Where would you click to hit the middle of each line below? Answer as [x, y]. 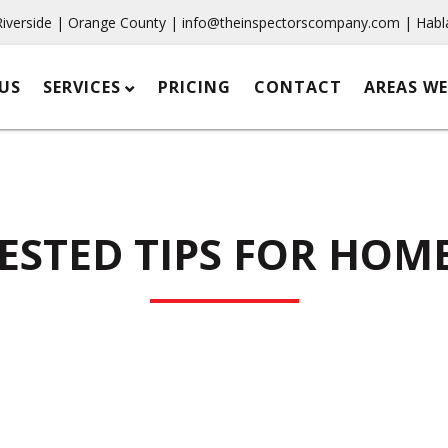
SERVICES [81, 87]
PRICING [195, 87]
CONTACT [297, 87]
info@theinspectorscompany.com [291, 22]
